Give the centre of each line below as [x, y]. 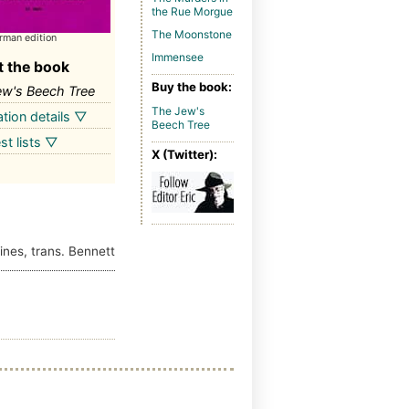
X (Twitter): [184, 155]
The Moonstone [192, 34]
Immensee [178, 57]
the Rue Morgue [192, 12]
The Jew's [178, 110]
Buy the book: [192, 87]
